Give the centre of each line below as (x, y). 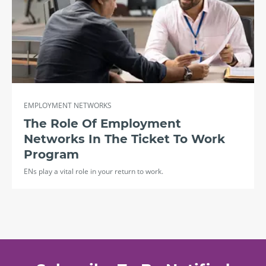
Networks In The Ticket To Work (124, 139)
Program (51, 154)
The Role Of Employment (102, 123)
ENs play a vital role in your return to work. (94, 171)
